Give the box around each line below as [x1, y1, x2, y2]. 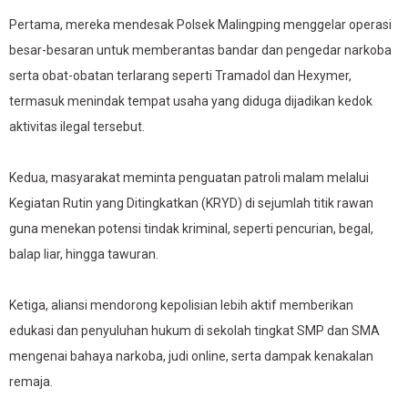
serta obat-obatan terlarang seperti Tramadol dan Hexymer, [9, 68, 352, 83]
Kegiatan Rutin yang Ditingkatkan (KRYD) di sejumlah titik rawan [9, 196, 373, 210]
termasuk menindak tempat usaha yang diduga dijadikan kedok [9, 94, 372, 108]
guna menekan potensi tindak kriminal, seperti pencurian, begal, [9, 221, 373, 236]
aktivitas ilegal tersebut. [9, 119, 145, 134]
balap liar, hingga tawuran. [9, 247, 158, 261]
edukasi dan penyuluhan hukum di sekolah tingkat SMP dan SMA [9, 323, 380, 338]
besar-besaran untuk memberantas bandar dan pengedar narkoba [9, 43, 392, 57]
